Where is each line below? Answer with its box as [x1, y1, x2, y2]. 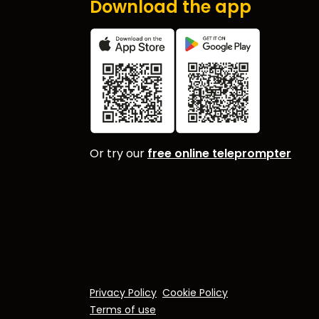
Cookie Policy [162, 286, 228, 300]
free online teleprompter [147, 145, 291, 162]
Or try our [90, 145, 147, 162]
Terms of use [90, 303, 156, 317]
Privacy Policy [90, 286, 157, 300]
